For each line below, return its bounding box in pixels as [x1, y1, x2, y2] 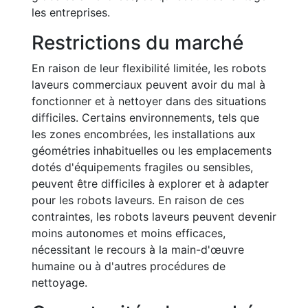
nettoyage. [32, 276, 87, 289]
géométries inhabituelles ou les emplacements [32, 144, 272, 157]
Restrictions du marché [32, 31, 243, 54]
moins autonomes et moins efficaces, [32, 226, 225, 240]
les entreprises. [32, 5, 110, 19]
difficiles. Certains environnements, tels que [32, 111, 259, 124]
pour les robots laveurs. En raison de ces [32, 193, 244, 207]
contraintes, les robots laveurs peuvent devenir [32, 210, 276, 223]
